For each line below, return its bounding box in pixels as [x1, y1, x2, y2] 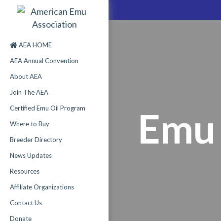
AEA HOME [17, 41, 52, 49]
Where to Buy [10, 120, 49, 128]
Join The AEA [10, 88, 48, 96]
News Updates [10, 151, 52, 159]
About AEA [10, 73, 42, 80]
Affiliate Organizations [10, 183, 74, 191]
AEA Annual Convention [10, 57, 78, 65]
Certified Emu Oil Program [10, 104, 85, 112]
